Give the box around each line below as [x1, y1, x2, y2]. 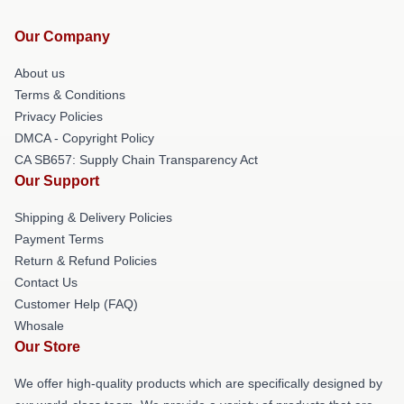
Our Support [14, 173, 99, 188]
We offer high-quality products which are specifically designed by [14, 376, 382, 390]
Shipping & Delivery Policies [14, 210, 172, 225]
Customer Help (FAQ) [14, 297, 138, 311]
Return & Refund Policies [14, 253, 157, 268]
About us [14, 66, 65, 80]
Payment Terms [14, 232, 104, 246]
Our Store [14, 339, 80, 354]
